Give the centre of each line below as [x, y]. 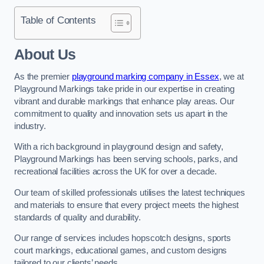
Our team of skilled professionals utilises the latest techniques [130, 192]
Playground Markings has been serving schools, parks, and [126, 159]
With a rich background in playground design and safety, [119, 147]
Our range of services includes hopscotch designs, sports [123, 238]
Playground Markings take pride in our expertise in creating [124, 89]
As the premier [43, 76]
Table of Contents [58, 20]
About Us [45, 55]
